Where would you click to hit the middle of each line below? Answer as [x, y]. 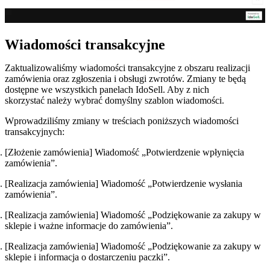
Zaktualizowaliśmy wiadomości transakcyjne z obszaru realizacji [127, 68]
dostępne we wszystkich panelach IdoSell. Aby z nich [107, 90]
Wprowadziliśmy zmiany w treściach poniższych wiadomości [122, 121]
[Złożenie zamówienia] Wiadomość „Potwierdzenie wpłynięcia [124, 152]
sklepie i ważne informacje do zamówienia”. [90, 226]
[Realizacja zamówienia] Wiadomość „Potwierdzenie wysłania [124, 184]
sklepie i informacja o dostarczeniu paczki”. [89, 257]
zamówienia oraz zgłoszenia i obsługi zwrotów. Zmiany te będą [125, 79]
